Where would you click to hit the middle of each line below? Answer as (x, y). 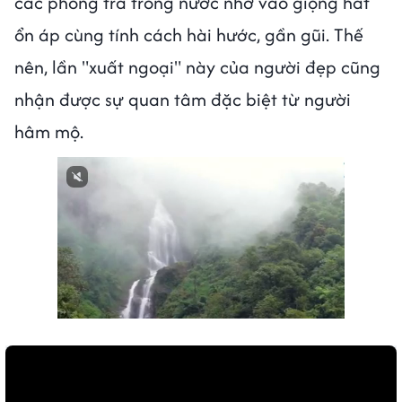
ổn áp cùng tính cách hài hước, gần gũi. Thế (189, 34)
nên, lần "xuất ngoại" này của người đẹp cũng (197, 66)
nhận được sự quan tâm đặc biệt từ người (183, 99)
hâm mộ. (49, 131)
